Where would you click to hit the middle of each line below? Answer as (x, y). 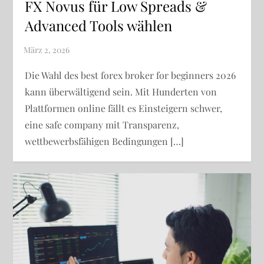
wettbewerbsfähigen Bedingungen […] (105, 141)
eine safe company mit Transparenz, (102, 124)
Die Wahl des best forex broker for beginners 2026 (131, 75)
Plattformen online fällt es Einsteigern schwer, (124, 108)
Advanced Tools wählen (99, 25)
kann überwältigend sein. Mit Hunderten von (121, 91)
